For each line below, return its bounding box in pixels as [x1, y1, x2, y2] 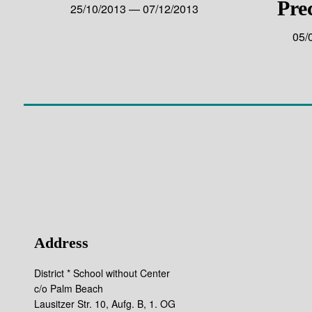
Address [33, 234, 88, 252]
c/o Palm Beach [33, 281, 103, 296]
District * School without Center [33, 266, 170, 281]
